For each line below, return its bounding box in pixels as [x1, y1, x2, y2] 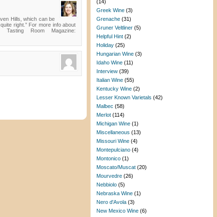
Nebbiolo [96, 182, 117, 187]
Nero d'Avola [96, 199, 127, 205]
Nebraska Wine [96, 190, 133, 196]
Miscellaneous [96, 129, 130, 135]
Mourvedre [96, 173, 123, 179]
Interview [96, 68, 118, 74]
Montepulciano [96, 147, 131, 153]
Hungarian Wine [96, 51, 134, 57]
